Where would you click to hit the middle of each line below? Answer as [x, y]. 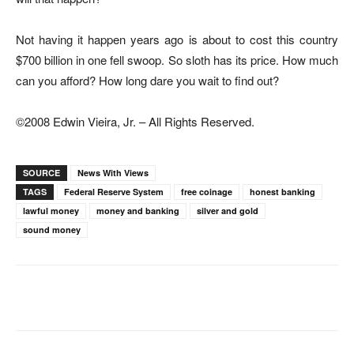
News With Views [113, 172]
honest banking [282, 191]
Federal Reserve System [114, 191]
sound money [52, 229]
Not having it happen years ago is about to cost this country [177, 39]
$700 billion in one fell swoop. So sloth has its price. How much [177, 59]
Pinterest [236, 297]
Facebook [73, 297]
